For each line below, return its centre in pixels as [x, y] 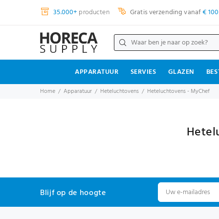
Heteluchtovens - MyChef [178, 91]
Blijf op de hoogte [73, 193]
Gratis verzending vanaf [165, 12]
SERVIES [143, 72]
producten [93, 12]
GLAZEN [181, 72]
